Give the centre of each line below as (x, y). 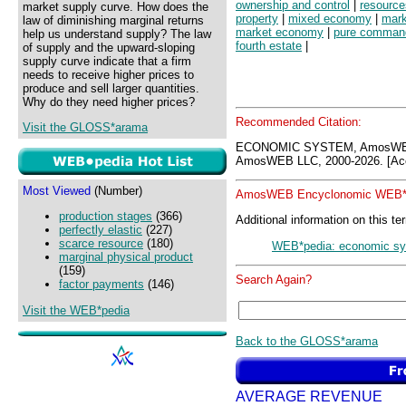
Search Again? (274, 279)
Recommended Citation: (299, 121)
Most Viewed (57, 191)
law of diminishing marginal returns (113, 20)
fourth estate (269, 46)
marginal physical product (126, 257)
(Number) (116, 191)
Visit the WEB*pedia (76, 310)
